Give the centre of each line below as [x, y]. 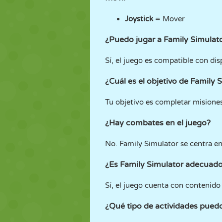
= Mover [169, 19]
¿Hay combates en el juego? [158, 123]
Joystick [139, 19]
